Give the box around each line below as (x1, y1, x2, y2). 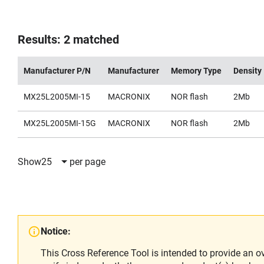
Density (233, 66, 262, 75)
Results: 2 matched (18, 32, 119, 47)
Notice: (41, 226, 71, 237)
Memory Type (171, 66, 222, 75)
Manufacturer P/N (24, 66, 91, 75)
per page (70, 156, 105, 167)
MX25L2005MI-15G (24, 118, 96, 128)
